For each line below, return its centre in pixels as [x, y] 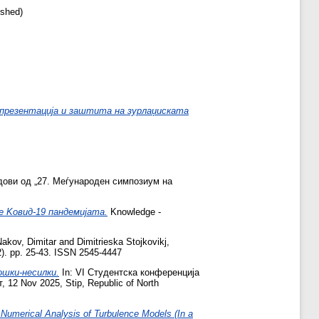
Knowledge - [134, 211]
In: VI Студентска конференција [129, 273]
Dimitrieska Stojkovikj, [123, 242]
